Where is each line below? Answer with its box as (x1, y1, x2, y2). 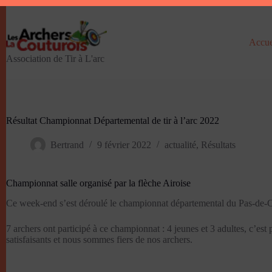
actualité (165, 140, 196, 151)
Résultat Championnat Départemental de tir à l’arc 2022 (6, 115, 219, 126)
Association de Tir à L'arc (6, 53, 104, 64)
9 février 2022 (97, 140, 151, 151)
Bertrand (50, 140, 84, 151)
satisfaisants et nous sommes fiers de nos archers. (6, 234, 192, 245)
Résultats (201, 140, 236, 151)
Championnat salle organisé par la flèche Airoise (6, 178, 191, 188)
